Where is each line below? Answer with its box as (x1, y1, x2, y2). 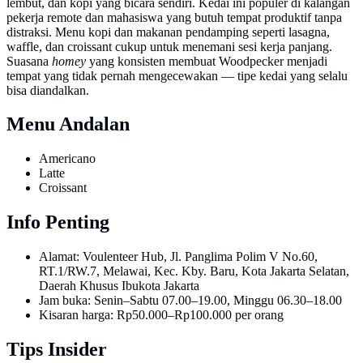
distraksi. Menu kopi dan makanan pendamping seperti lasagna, (6, 24, 330, 39)
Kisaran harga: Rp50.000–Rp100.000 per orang (39, 308, 284, 322)
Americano (39, 152, 96, 166)
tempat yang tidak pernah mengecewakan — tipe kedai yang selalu (6, 68, 348, 83)
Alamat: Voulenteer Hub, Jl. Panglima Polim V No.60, (39, 250, 318, 264)
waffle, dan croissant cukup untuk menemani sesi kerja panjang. (6, 39, 332, 53)
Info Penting (6, 211, 109, 233)
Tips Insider (6, 339, 107, 361)
